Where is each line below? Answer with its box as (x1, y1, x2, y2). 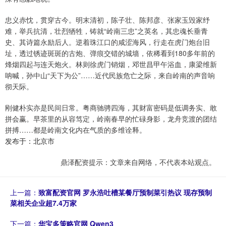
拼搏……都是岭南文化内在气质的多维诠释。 (5, 125, 146, 135)
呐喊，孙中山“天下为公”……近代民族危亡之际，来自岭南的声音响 (5, 70, 215, 81)
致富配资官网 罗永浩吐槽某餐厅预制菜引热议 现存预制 (38, 187, 212, 198)
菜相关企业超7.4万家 (10, 198, 77, 208)
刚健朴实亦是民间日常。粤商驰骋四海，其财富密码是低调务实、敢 (5, 102, 217, 113)
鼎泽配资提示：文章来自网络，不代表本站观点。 (61, 157, 216, 167)
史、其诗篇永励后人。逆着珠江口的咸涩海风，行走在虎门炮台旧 (5, 37, 210, 47)
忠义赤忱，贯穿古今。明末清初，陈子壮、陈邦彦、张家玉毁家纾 (5, 15, 210, 25)
